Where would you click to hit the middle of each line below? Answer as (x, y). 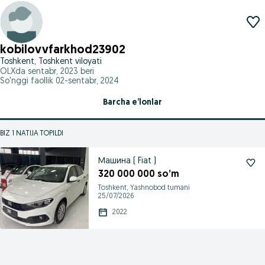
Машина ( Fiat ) (127, 161)
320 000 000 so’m (139, 174)
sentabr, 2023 (53, 72)
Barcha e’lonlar (132, 103)
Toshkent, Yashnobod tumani (144, 188)
